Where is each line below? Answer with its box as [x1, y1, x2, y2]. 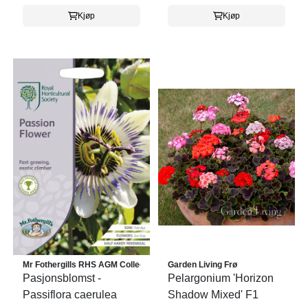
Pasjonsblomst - [23, 272, 101, 285]
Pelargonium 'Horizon [168, 272, 274, 285]
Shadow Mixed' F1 [168, 289, 258, 301]
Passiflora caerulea [23, 289, 117, 301]
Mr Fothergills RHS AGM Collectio [23, 260, 154, 270]
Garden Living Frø [168, 260, 237, 270]
